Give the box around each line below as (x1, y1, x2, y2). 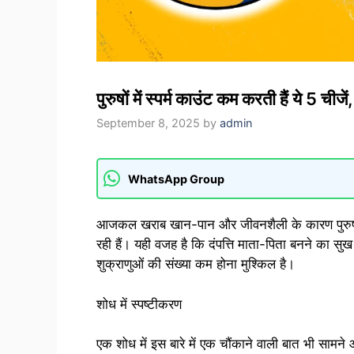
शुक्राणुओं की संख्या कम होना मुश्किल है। (96, 256, 295, 273)
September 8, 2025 (96, 116, 200, 130)
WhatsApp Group (128, 171, 224, 186)
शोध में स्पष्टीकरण (96, 296, 182, 312)
